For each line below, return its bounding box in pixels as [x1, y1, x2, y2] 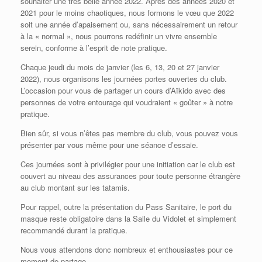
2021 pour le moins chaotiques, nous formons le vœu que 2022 [20, 7, 234, 19]
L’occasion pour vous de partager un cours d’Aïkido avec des [20, 85, 226, 96]
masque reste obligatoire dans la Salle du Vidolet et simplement [20, 213, 236, 225]
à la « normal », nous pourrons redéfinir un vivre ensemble [20, 30, 217, 42]
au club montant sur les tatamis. [20, 182, 130, 194]
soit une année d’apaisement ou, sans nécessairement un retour [20, 19, 237, 30]
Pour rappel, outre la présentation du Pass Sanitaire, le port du [20, 201, 232, 213]
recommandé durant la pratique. [20, 225, 127, 236]
